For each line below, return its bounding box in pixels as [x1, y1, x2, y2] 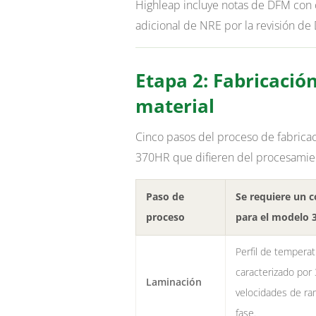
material [135, 93, 214, 119]
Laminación [145, 276, 202, 289]
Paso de [145, 190, 184, 204]
